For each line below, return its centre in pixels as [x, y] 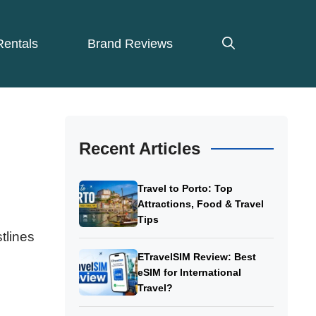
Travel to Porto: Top [185, 189]
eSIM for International [189, 273]
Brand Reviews [130, 44]
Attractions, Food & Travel [200, 204]
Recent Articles [140, 149]
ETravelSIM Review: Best [196, 257]
